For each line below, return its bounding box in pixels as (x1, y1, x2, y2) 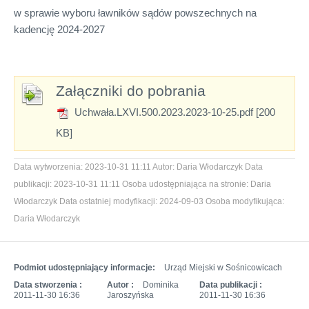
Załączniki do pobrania (56, 82, 206, 99)
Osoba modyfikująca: (206, 196, 284, 206)
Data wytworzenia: (14, 161, 83, 172)
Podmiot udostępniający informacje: (14, 262, 157, 272)
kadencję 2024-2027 (14, 23, 105, 35)
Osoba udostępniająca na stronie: (122, 179, 248, 189)
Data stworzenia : (14, 279, 82, 290)
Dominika (140, 279, 179, 290)
